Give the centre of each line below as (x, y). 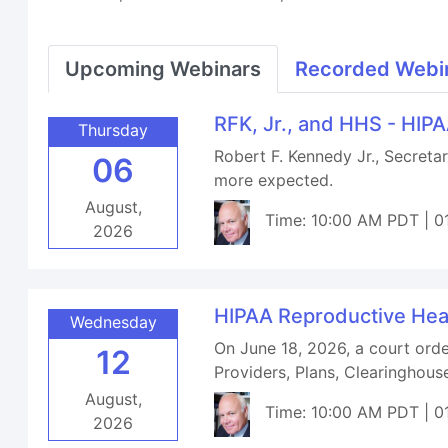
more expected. (274, 180)
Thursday (113, 130)
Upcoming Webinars (163, 69)
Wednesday (113, 322)
